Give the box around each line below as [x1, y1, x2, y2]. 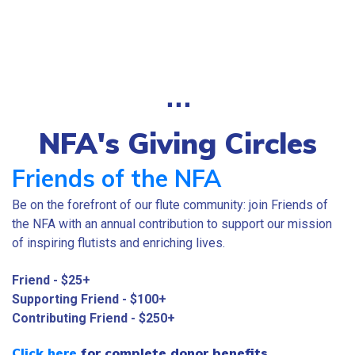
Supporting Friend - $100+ [12, 291, 166, 307]
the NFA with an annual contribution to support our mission [12, 216, 332, 232]
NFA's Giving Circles [38, 125, 317, 162]
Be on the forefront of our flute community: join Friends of [12, 197, 328, 213]
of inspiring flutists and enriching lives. [12, 235, 225, 251]
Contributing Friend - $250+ [12, 310, 175, 326]
